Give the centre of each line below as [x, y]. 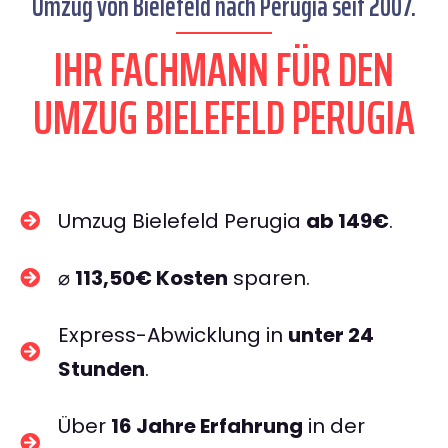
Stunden [101, 369]
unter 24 [331, 335]
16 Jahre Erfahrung [207, 426]
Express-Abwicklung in [173, 335]
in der [334, 426]
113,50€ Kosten [151, 278]
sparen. [269, 278]
